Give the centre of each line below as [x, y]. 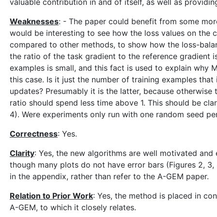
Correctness [34, 134]
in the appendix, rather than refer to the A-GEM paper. [109, 176]
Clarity [22, 153]
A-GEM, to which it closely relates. [73, 207]
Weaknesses [34, 21]
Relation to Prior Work [51, 196]
